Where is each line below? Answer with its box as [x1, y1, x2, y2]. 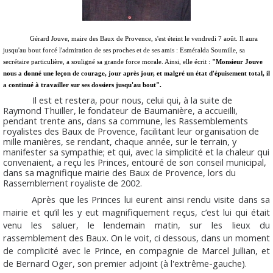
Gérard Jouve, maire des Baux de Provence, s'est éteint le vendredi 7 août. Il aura [30, 35, 258, 42]
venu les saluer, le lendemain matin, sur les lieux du [3, 219, 270, 232]
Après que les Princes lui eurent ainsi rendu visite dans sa [32, 193, 270, 206]
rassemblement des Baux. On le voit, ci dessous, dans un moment [3, 232, 270, 244]
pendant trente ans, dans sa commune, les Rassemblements [3, 114, 248, 127]
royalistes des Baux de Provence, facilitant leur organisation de [3, 124, 259, 137]
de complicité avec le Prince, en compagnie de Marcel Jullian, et [3, 244, 270, 257]
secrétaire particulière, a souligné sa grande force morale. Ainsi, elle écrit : [3, 58, 212, 65]
